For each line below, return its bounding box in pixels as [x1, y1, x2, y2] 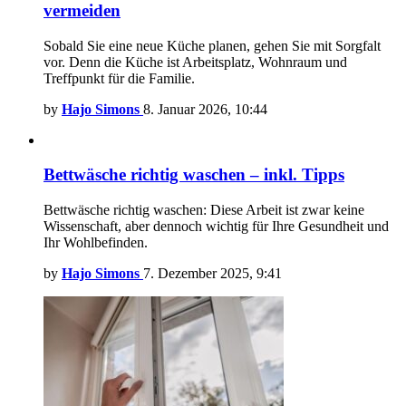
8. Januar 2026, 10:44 [143, 101, 267, 117]
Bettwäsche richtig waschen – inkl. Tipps [43, 165, 344, 185]
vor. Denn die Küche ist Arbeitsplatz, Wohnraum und [43, 53, 347, 70]
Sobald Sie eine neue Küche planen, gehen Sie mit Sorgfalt [43, 37, 381, 53]
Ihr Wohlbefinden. [43, 234, 148, 250]
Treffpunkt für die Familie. [43, 70, 195, 86]
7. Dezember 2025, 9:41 [143, 265, 282, 281]
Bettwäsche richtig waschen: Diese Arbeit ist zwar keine [43, 201, 364, 217]
